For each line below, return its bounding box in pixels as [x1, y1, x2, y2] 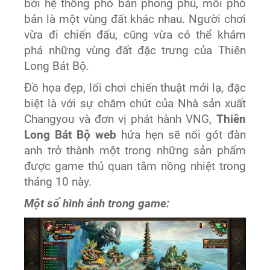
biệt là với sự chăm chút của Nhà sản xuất [24, 97, 246, 111]
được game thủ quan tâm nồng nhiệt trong [24, 160, 246, 174]
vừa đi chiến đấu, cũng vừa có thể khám [24, 28, 246, 42]
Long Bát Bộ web [24, 128, 117, 142]
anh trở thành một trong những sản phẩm [24, 144, 246, 158]
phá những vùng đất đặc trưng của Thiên [24, 44, 246, 58]
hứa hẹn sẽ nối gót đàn [116, 128, 246, 142]
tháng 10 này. [24, 175, 92, 189]
